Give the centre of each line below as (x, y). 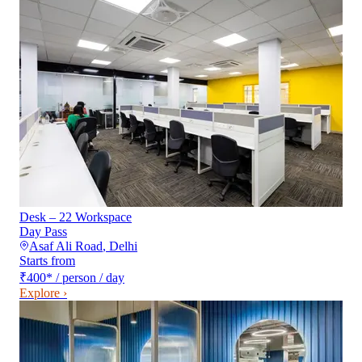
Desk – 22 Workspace (76, 217)
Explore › (43, 293)
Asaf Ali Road (66, 246)
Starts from (47, 261)
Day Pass (43, 232)
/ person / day (90, 278)
